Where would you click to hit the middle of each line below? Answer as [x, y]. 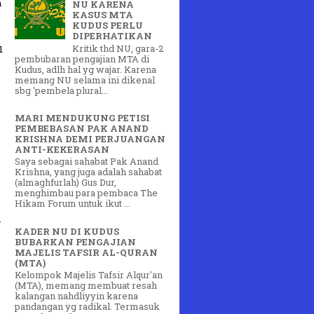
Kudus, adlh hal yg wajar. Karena [86, 69]
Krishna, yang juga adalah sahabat [88, 172]
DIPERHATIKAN [112, 36]
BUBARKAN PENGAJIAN [75, 241]
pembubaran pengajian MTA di [82, 59]
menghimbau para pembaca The [86, 193]
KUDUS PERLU [108, 26]
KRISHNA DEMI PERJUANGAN [90, 138]
